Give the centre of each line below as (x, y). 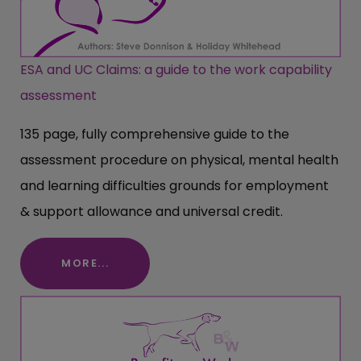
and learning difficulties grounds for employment (174, 186)
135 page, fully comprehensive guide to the (155, 135)
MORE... (85, 263)
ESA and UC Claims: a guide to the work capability (176, 70)
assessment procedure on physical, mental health (179, 160)
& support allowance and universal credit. (151, 212)
